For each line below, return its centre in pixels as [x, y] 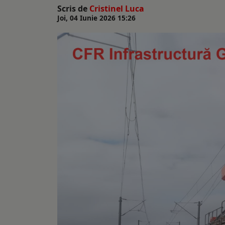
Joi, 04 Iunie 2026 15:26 [96, 18]
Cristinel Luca [117, 9]
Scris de [73, 9]
